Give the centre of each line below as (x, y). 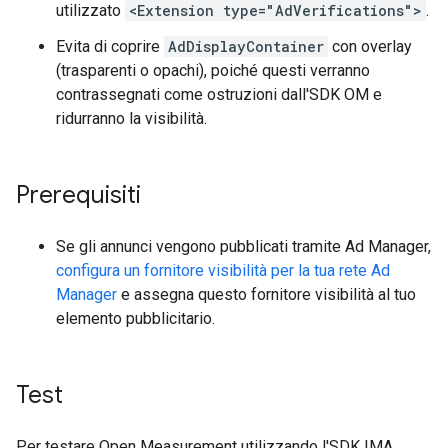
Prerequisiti (78, 195)
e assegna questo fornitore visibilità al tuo (266, 294)
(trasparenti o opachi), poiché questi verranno (213, 70)
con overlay (370, 46)
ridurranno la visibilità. (131, 118)
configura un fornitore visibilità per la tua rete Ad (223, 270)
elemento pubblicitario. (135, 318)
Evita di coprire (110, 46)
